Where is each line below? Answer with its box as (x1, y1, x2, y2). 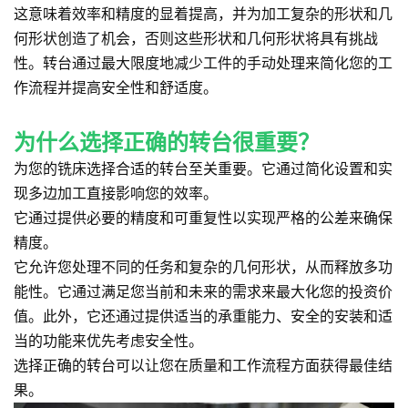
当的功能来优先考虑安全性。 (14, 331, 203, 350)
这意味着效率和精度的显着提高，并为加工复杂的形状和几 (14, 5, 393, 23)
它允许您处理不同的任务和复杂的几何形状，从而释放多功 (14, 258, 393, 276)
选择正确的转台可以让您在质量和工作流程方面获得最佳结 (14, 356, 393, 374)
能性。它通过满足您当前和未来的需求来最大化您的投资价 (14, 282, 393, 301)
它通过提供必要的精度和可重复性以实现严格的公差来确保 (14, 209, 393, 227)
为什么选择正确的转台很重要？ (14, 129, 320, 156)
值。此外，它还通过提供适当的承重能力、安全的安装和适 (14, 307, 393, 325)
